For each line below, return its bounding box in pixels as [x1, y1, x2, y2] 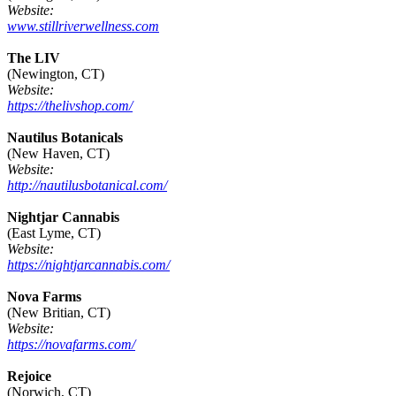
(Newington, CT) [7, 66, 104, 82]
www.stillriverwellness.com [7, 19, 159, 34]
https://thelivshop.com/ [7, 98, 133, 114]
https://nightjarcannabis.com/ [7, 257, 170, 273]
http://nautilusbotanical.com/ [7, 178, 167, 194]
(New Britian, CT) [7, 305, 110, 321]
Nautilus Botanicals [7, 130, 123, 146]
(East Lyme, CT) [7, 225, 101, 241]
